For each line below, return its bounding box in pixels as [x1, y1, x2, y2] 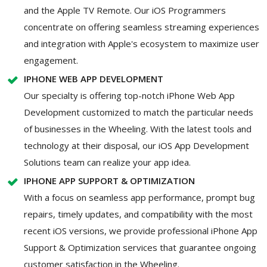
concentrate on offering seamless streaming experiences [24, 20, 259, 33]
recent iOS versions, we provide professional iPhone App [24, 224, 257, 237]
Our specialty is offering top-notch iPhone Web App [24, 89, 235, 101]
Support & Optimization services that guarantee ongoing [24, 241, 256, 253]
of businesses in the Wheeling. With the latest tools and [24, 122, 252, 135]
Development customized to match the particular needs [24, 105, 253, 118]
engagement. [24, 54, 78, 66]
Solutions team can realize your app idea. [24, 156, 191, 168]
